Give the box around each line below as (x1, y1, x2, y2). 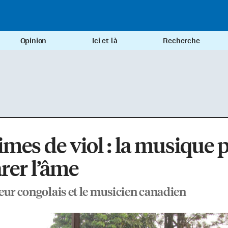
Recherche (163, 36, 200, 46)
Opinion (20, 36, 47, 46)
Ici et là (92, 36, 118, 46)
